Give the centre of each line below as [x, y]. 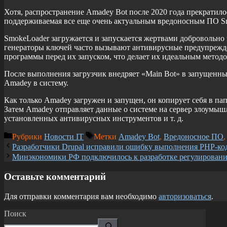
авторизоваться [185, 196]
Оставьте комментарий [55, 177]
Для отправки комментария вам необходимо [81, 196]
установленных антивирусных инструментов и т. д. [94, 119]
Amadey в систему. [36, 83]
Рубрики [28, 137]
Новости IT [64, 137]
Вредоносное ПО [194, 137]
